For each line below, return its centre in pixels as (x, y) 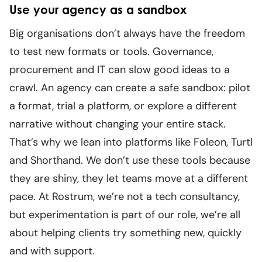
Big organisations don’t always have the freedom (127, 34)
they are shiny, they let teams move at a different (129, 179)
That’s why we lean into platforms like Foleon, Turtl (131, 142)
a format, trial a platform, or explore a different (123, 106)
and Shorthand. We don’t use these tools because (130, 161)
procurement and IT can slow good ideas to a (120, 70)
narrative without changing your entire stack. (118, 124)
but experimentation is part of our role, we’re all (125, 215)
